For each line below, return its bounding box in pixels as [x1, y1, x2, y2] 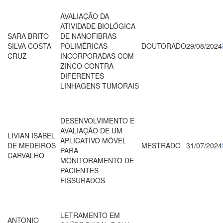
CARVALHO [7, 150, 44, 160]
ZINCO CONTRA [60, 60, 113, 71]
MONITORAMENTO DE [60, 155, 134, 165]
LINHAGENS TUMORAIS [60, 80, 139, 91]
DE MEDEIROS [7, 140, 56, 150]
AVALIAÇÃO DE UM [60, 125, 122, 135]
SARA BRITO [7, 30, 49, 41]
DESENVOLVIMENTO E [60, 115, 134, 125]
